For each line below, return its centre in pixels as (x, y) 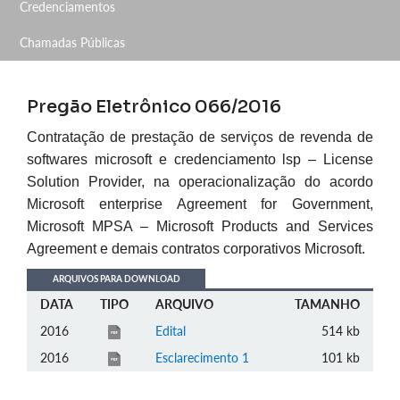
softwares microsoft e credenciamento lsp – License (200, 159)
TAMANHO (327, 304)
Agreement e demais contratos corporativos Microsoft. (196, 249)
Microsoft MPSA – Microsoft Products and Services (200, 226)
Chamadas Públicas (72, 42)
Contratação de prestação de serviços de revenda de (200, 137)
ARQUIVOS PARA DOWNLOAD (116, 279)
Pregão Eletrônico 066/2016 (154, 107)
